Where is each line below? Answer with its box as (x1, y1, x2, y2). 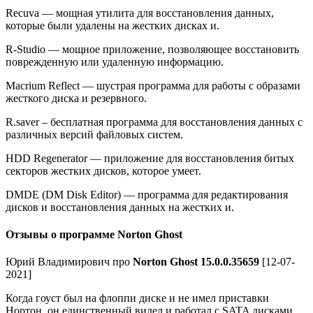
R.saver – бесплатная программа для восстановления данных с (6, 115, 303, 128)
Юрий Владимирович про (6, 256, 133, 268)
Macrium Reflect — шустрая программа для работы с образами (6, 79, 300, 92)
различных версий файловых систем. (6, 128, 183, 140)
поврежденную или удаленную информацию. (6, 55, 224, 68)
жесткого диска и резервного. (6, 92, 147, 104)
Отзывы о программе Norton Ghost (6, 228, 182, 240)
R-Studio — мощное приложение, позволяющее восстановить (6, 43, 299, 55)
